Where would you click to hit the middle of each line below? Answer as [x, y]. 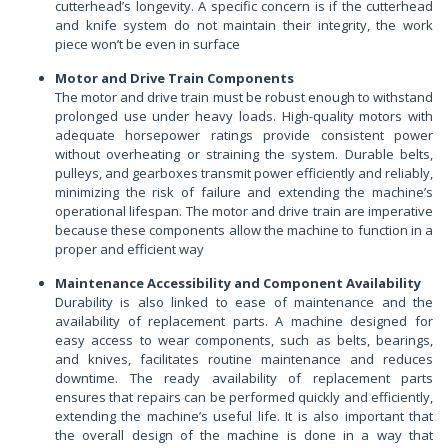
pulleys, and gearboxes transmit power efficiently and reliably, [244, 173]
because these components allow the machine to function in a [244, 230]
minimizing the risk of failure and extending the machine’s [244, 192]
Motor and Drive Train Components [174, 78]
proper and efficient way [129, 249]
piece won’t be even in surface [147, 44]
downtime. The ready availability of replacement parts [244, 378]
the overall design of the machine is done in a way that [244, 435]
